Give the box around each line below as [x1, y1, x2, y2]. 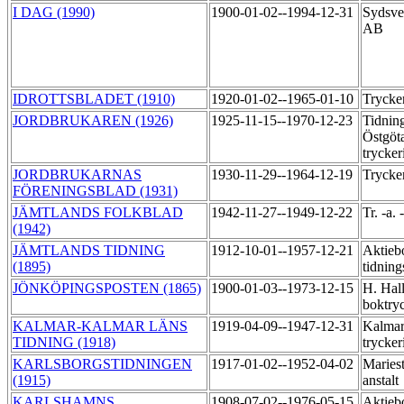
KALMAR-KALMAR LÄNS [13, 318, 188, 335]
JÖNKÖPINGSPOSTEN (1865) [13, 280, 201, 297]
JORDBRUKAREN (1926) [13, 113, 173, 129]
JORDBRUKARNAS [13, 167, 142, 183]
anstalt [363, 372, 402, 389]
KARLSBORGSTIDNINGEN [13, 356, 192, 372]
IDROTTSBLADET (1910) [13, 91, 175, 107]
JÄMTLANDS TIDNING [13, 243, 165, 259]
